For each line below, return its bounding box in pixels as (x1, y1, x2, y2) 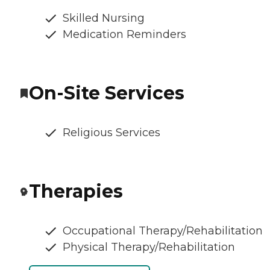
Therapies (29, 180, 123, 203)
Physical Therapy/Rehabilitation (63, 240, 235, 254)
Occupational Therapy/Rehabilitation (63, 224, 263, 238)
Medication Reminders (63, 28, 186, 42)
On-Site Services (29, 82, 184, 105)
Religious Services (63, 126, 160, 140)
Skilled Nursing (63, 11, 145, 25)
